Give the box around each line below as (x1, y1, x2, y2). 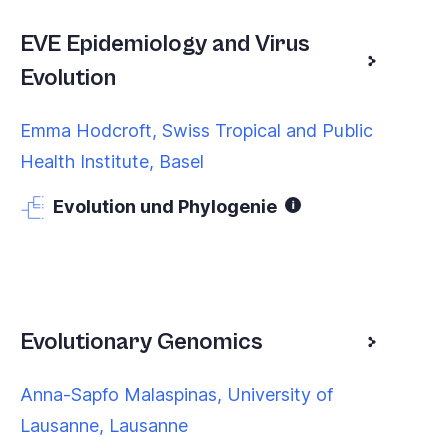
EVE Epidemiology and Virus (20, 30, 310, 59)
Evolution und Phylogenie (53, 196, 277, 218)
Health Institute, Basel (20, 151, 204, 173)
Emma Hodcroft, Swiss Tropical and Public (20, 120, 373, 142)
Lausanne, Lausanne (20, 415, 188, 437)
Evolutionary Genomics (20, 328, 263, 357)
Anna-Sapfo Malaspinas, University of (20, 384, 333, 406)
